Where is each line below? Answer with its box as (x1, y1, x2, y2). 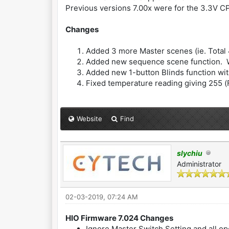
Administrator (176, 159, 221, 168)
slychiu (176, 149, 202, 157)
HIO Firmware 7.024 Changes (65, 213, 173, 223)
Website (76, 114, 102, 123)
